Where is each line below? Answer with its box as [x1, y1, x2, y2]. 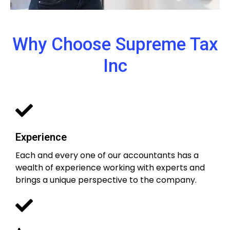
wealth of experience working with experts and [15, 161, 205, 174]
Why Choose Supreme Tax [12, 34, 218, 55]
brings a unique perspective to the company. [15, 174, 197, 186]
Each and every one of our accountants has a [15, 149, 199, 161]
